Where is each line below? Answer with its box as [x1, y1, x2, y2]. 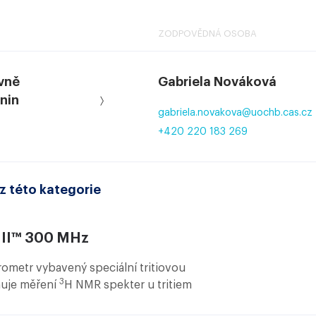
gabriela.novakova [158, 108, 242, 119]
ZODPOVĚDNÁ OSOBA [158, 29, 257, 39]
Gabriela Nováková [158, 75, 276, 89]
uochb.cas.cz [251, 108, 312, 119]
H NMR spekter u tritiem [64, 279, 192, 291]
